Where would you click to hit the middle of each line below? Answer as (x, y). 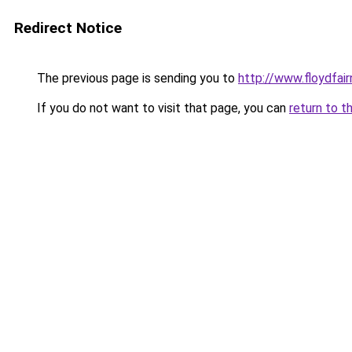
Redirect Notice (68, 28)
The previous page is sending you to (136, 78)
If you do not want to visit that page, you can (161, 108)
